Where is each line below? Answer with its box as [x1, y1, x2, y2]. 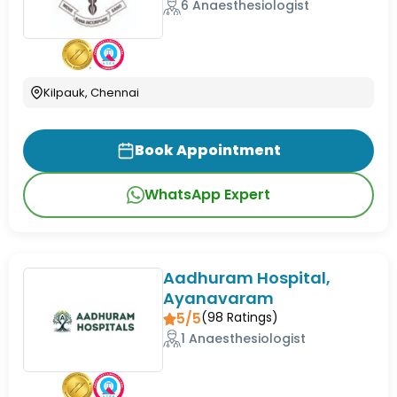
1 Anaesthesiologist [181, 329, 307, 347]
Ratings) [223, 307, 279, 326]
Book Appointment [134, 139, 281, 160]
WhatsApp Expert [144, 183, 270, 205]
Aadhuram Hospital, [163, 266, 331, 289]
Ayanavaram [163, 286, 275, 309]
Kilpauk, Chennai [43, 83, 139, 101]
